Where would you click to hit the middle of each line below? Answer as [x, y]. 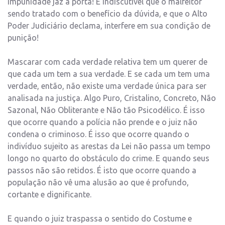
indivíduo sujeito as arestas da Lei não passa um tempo [109, 146]
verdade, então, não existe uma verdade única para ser [107, 86]
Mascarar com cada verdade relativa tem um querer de [107, 62]
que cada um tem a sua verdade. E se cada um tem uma [109, 74]
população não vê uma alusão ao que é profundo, [98, 183]
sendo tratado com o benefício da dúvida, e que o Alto [107, 14]
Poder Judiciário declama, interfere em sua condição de [109, 26]
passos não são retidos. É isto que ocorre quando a [102, 171]
